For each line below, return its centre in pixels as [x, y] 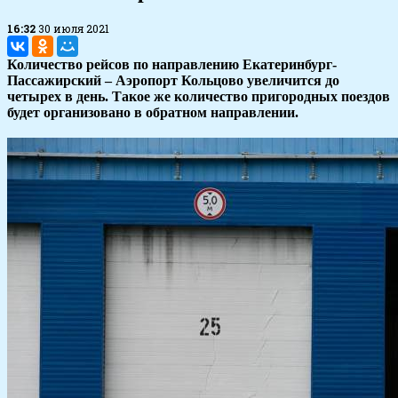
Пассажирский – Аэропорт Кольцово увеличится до [173, 81]
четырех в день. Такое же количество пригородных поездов [199, 97]
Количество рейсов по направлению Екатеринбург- [172, 65]
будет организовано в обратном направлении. [153, 113]
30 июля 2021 [74, 29]
